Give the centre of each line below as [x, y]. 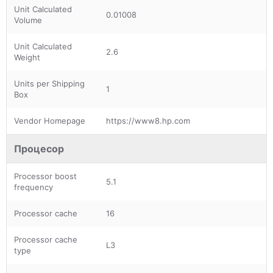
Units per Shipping [49, 83]
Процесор [39, 148]
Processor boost [45, 176]
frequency [34, 187]
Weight [27, 57]
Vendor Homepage [50, 120]
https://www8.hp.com [148, 120]
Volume [28, 20]
